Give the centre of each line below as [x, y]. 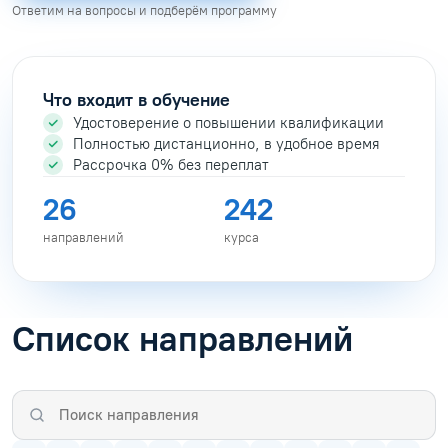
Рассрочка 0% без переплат [171, 164]
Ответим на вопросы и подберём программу [144, 10]
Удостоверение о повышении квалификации [228, 122]
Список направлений [182, 338]
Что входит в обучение [136, 99]
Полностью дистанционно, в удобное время [226, 143]
